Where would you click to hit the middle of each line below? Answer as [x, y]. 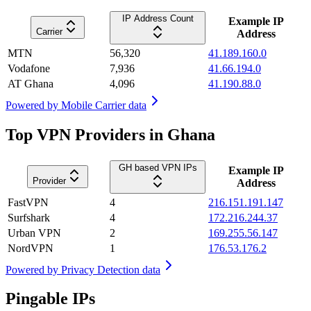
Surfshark [29, 217]
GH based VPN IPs [158, 167]
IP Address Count [158, 18]
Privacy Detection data [111, 269]
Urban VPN [34, 233]
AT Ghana [31, 83]
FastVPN [28, 202]
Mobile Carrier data [104, 105]
